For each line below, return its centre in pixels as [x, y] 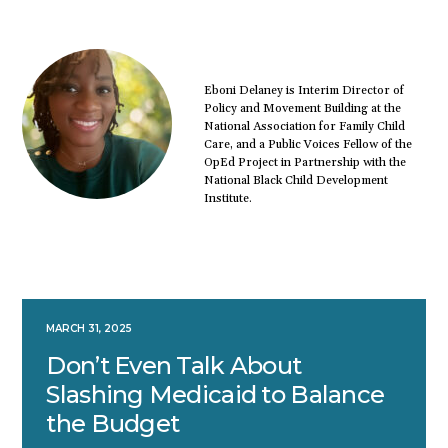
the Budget [113, 423]
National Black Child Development [295, 180]
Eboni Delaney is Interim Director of [303, 90]
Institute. [227, 198]
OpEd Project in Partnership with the [304, 162]
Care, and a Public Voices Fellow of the [307, 144]
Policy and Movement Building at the [302, 108]
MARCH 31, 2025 [89, 328]
